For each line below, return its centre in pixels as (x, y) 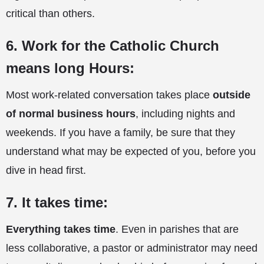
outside (232, 95)
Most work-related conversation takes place (109, 95)
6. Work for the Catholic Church (113, 45)
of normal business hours (71, 113)
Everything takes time (61, 229)
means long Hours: (70, 68)
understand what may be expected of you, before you (131, 151)
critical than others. (50, 13)
